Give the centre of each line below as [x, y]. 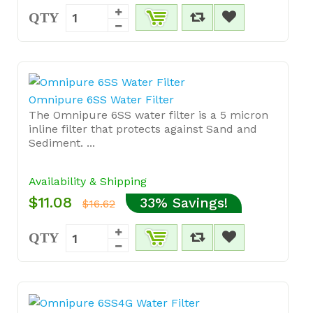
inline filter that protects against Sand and [143, 129]
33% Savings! [184, 203]
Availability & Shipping [88, 181]
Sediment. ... [62, 143]
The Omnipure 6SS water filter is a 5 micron [148, 115]
